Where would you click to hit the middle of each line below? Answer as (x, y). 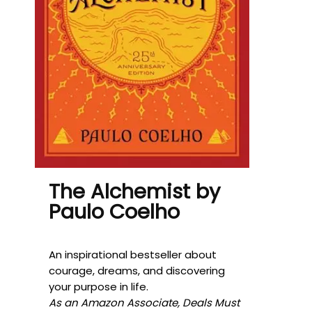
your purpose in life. (99, 286)
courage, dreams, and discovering (137, 270)
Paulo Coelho (114, 211)
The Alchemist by (134, 191)
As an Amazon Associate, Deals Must (144, 302)
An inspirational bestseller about (133, 254)
